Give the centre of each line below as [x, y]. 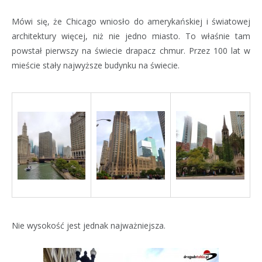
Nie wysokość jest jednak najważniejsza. [89, 225]
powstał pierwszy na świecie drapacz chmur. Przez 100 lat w [131, 50]
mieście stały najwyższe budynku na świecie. [96, 65]
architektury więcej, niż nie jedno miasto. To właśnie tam [131, 36]
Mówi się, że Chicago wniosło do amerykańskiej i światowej [131, 21]
